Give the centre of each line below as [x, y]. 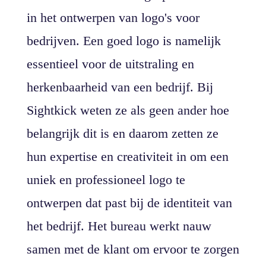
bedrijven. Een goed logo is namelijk [123, 41]
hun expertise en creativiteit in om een [127, 156]
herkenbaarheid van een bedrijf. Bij [120, 87]
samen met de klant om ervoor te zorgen [133, 249]
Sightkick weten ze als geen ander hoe [128, 110]
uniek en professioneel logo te [106, 180]
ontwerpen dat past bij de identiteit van [129, 203]
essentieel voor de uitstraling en [110, 64]
